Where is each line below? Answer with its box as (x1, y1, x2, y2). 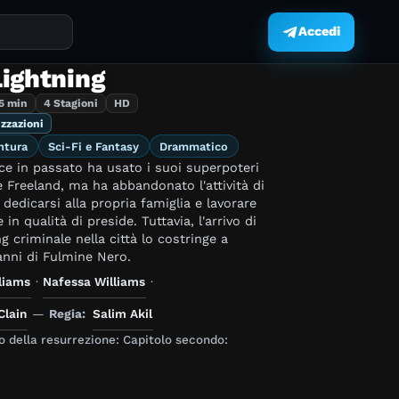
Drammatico (159, 139, 229, 153)
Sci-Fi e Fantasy (48, 139, 140, 153)
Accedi (298, 24, 340, 39)
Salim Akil (93, 305, 153, 321)
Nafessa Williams (43, 273, 146, 289)
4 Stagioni (43, 97, 98, 110)
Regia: (49, 305, 86, 321)
